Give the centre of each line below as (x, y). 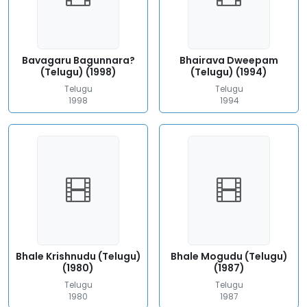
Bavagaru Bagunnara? (78, 60)
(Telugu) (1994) (229, 72)
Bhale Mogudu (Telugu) (229, 256)
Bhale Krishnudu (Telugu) (78, 256)
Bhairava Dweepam (229, 60)
